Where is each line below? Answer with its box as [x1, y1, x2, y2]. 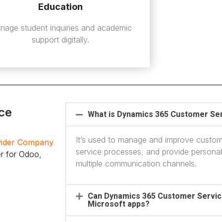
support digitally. [31, 34, 89, 45]
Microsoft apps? [88, 198, 150, 210]
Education [38, 1, 83, 12]
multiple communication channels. [76, 159, 197, 169]
